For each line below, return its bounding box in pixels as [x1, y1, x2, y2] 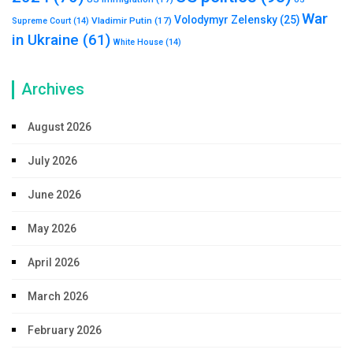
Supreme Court [12, 16, 71, 27]
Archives [21, 80, 84, 99]
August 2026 [28, 121, 91, 134]
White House [113, 37, 163, 48]
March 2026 [28, 290, 88, 303]
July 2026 [28, 154, 77, 168]
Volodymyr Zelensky [174, 13, 277, 27]
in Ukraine [12, 31, 79, 50]
